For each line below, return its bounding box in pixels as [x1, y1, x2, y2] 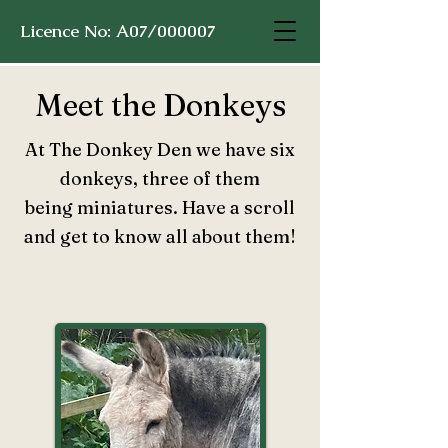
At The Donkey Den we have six [25, 138, 295, 161]
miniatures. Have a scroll [77, 196, 295, 219]
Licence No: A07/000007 [20, 20, 216, 42]
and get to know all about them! [24, 225, 296, 248]
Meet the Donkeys [34, 87, 286, 124]
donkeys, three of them [60, 167, 260, 190]
